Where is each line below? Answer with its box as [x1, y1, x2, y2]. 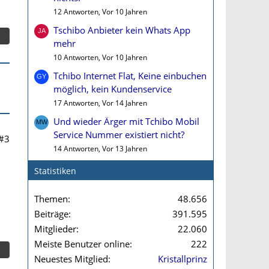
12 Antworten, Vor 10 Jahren [53, 7, 147, 17]
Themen [34, 193, 68, 205]
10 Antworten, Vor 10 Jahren [53, 52, 147, 62]
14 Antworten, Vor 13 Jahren [53, 144, 147, 154]
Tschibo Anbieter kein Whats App [53, 24, 190, 36]
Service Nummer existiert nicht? [53, 128, 184, 141]
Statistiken [34, 165, 76, 177]
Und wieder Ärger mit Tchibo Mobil [53, 115, 199, 127]
